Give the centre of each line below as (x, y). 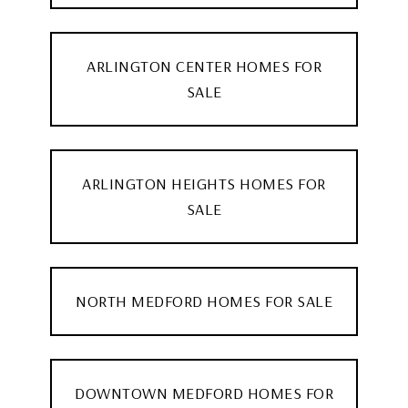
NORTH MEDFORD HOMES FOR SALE (204, 301)
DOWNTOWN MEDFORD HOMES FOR (204, 393)
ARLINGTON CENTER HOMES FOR (204, 66)
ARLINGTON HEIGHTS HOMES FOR (204, 183)
